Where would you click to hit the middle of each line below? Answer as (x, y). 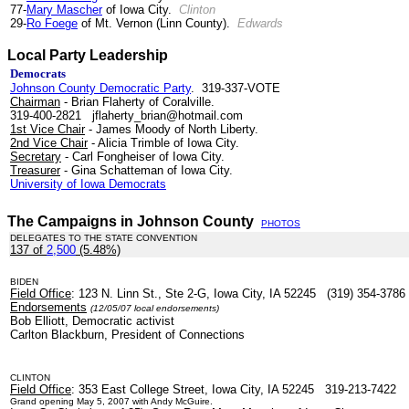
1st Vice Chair (47, 129)
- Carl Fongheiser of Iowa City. (143, 157)
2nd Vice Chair (49, 143)
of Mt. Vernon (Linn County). (157, 23)
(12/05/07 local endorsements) (155, 308)
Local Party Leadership (88, 55)
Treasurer (35, 170)
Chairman (35, 102)
